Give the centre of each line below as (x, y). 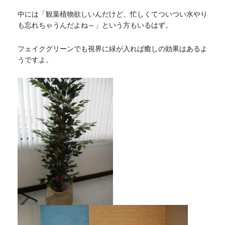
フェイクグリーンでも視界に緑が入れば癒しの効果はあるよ (113, 48)
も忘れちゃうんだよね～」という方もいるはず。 (95, 25)
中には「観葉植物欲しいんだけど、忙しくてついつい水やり (113, 14)
